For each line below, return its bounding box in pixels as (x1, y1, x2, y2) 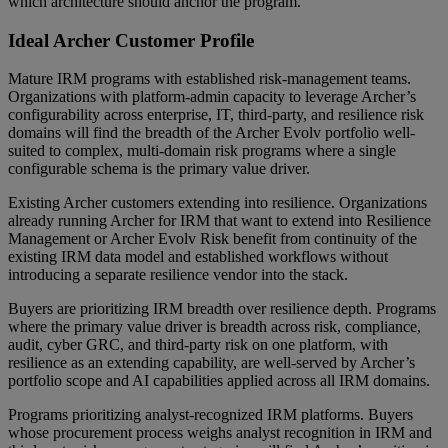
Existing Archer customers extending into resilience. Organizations (8, 194, 427, 212)
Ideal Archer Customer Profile (8, 29, 254, 51)
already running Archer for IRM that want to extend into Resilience (8, 212, 431, 230)
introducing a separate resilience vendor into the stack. (8, 266, 348, 284)
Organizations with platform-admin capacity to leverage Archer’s (8, 88, 416, 106)
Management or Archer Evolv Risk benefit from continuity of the (8, 230, 417, 248)
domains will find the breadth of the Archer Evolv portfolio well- (8, 124, 415, 142)
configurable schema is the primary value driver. (8, 160, 310, 178)
